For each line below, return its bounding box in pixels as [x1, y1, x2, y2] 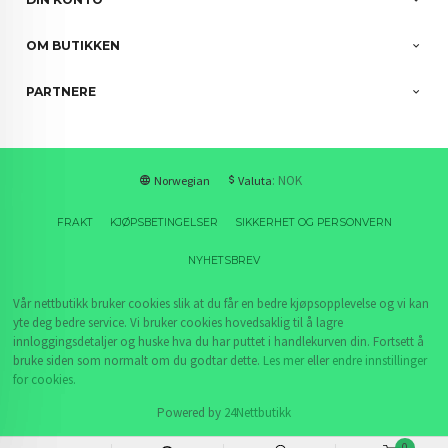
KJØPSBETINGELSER [109, 215, 218, 229]
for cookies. [13, 370, 77, 388]
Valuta [237, 172, 272, 188]
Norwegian [153, 172, 210, 188]
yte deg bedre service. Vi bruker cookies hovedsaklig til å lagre [13, 313, 344, 331]
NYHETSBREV [188, 253, 260, 267]
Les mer [263, 351, 305, 369]
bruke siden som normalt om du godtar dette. [13, 351, 264, 369]
